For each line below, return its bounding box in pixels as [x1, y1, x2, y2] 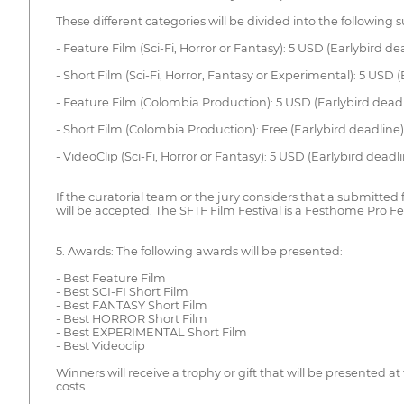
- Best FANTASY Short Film [55, 298, 207, 313]
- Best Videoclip [55, 339, 145, 353]
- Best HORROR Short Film [55, 312, 207, 326]
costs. [55, 380, 87, 394]
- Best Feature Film [55, 271, 166, 286]
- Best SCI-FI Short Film [55, 285, 188, 299]
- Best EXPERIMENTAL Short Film [55, 326, 247, 340]
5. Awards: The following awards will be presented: [55, 244, 343, 259]
